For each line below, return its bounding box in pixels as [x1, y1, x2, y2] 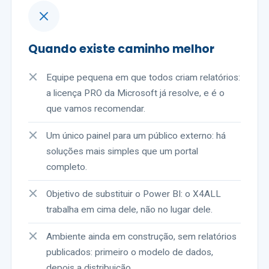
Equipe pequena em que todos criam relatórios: [46, 72, 240, 83]
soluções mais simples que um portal [46, 146, 198, 157]
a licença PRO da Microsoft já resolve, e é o [46, 88, 225, 98]
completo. [46, 162, 87, 172]
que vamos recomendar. [46, 103, 145, 114]
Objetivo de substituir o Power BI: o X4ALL [46, 189, 221, 199]
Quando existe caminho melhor [28, 41, 214, 57]
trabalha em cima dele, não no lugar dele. [46, 204, 213, 215]
